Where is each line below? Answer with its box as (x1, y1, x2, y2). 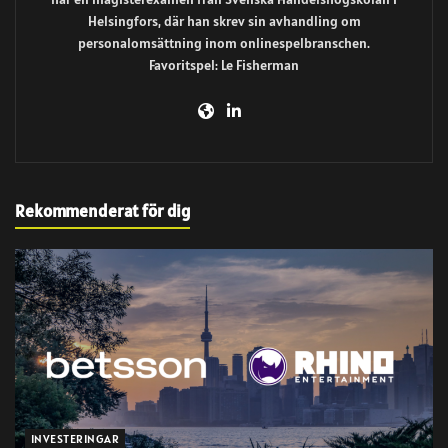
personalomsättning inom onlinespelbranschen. (78, 33, 370, 52)
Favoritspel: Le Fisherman (149, 55, 299, 74)
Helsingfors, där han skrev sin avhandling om (87, 11, 361, 30)
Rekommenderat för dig (15, 199, 190, 222)
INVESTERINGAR (31, 430, 120, 446)
